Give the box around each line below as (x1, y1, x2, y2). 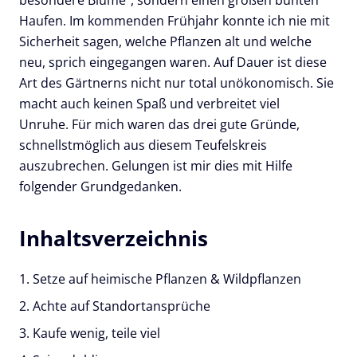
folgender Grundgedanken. (19, 178, 182, 196)
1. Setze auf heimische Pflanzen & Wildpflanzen (19, 270, 301, 288)
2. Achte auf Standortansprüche (19, 297, 210, 316)
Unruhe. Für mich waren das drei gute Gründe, (19, 116, 300, 134)
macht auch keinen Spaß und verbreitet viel (19, 95, 280, 113)
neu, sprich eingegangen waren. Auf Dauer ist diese (19, 53, 327, 72)
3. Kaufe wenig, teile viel (19, 324, 163, 343)
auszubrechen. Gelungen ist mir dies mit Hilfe (19, 157, 292, 175)
